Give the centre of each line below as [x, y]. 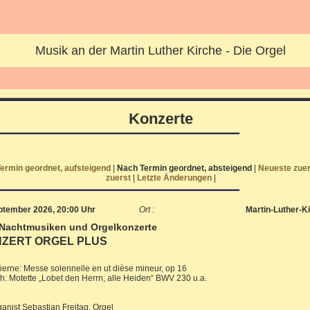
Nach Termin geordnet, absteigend [184, 168]
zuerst [119, 178]
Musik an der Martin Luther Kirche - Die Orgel [161, 51]
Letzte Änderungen [175, 178]
